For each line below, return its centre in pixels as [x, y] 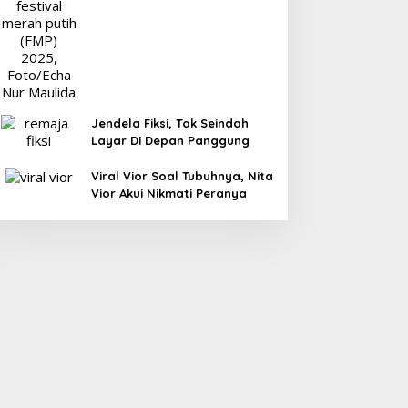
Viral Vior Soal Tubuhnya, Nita [182, 175]
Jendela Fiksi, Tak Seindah [169, 122]
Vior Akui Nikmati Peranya [168, 193]
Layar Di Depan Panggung [170, 140]
